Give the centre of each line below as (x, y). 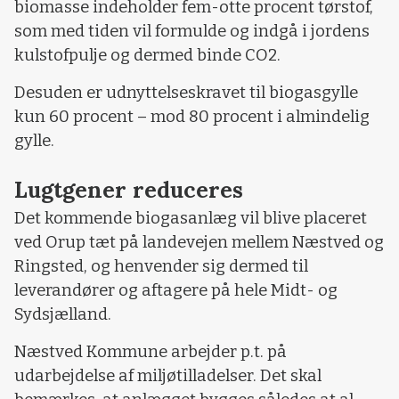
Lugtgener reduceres (129, 190)
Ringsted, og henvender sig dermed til (161, 267)
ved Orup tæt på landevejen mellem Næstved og (199, 243)
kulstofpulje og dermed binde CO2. (147, 56)
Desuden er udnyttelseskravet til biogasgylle (186, 92)
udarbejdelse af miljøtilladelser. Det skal (168, 375)
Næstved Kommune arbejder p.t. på (151, 351)
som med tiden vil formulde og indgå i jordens (192, 32)
